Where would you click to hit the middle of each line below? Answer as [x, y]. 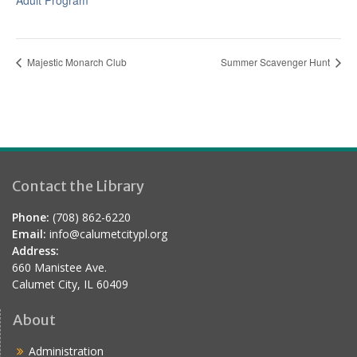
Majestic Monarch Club [76, 62]
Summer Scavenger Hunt [277, 62]
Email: [29, 234]
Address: [35, 251]
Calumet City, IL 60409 [70, 284]
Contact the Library [78, 186]
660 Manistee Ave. [59, 268]
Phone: [31, 218]
